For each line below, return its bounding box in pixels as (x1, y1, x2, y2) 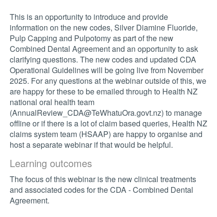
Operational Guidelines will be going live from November (10, 64, 203, 76)
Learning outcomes (10, 155, 92, 170)
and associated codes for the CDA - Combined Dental (10, 184, 193, 195)
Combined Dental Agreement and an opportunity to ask (10, 43, 198, 54)
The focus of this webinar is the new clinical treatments (10, 173, 196, 185)
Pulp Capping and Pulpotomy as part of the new (10, 32, 173, 44)
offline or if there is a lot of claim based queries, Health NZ (10, 117, 207, 129)
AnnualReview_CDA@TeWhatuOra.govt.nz (12, 107, 161, 118)
